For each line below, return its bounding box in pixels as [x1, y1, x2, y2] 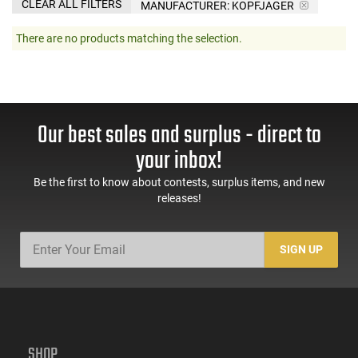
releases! [157, 191, 201, 205]
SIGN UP [280, 243, 324, 257]
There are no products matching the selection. [16, 31, 242, 45]
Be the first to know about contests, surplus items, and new [33, 175, 325, 189]
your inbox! [136, 142, 222, 180]
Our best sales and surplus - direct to [37, 117, 321, 154]
